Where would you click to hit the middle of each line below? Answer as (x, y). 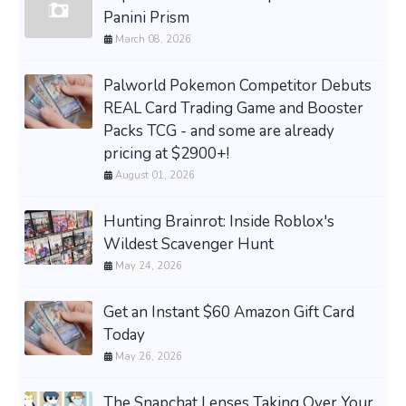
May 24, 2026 (149, 266)
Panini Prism (146, 18)
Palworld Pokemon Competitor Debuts (237, 86)
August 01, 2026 (155, 176)
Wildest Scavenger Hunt (188, 245)
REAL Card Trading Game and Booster (233, 109)
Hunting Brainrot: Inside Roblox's (219, 222)
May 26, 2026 (149, 357)
